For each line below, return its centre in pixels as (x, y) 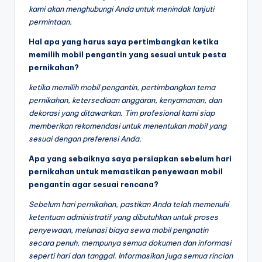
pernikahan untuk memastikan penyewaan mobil (126, 171)
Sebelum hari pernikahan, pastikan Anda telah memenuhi (129, 204)
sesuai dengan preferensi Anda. (85, 138)
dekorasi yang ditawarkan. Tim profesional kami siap (122, 113)
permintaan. (50, 21)
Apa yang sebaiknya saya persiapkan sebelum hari (130, 158)
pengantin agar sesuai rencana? (94, 184)
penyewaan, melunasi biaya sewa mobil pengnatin (118, 230)
